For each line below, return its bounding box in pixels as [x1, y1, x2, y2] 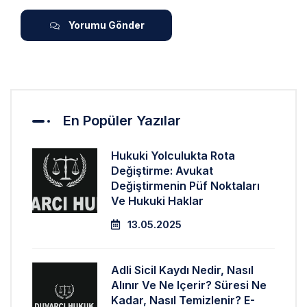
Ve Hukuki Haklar [111, 194, 204, 208]
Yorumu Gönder [66, 19, 145, 31]
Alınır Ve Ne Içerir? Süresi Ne [111, 278, 267, 292]
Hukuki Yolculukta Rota [111, 149, 236, 162]
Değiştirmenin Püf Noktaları [111, 179, 260, 193]
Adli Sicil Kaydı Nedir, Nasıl [111, 263, 254, 277]
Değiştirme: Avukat [111, 164, 214, 177]
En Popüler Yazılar [63, 112, 182, 129]
